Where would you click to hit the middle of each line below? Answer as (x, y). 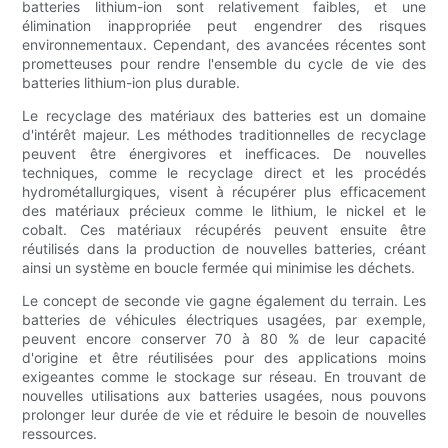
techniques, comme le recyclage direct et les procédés (224, 173)
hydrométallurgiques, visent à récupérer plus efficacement (224, 192)
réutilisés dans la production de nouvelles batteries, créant (224, 249)
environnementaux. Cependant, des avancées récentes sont (224, 45)
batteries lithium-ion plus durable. (131, 83)
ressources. (60, 434)
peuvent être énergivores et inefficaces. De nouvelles (224, 154)
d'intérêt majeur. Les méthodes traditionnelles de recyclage (224, 135)
